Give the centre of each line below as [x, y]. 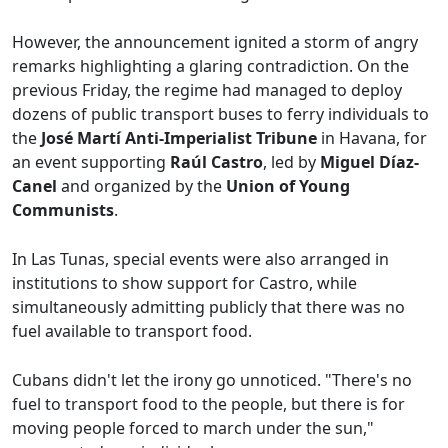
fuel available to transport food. [132, 331]
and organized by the [141, 186]
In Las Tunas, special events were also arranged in [200, 259]
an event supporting [91, 162]
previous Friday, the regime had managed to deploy [207, 90]
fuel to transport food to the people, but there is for [208, 404]
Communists [63, 210]
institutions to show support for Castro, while [184, 283]
